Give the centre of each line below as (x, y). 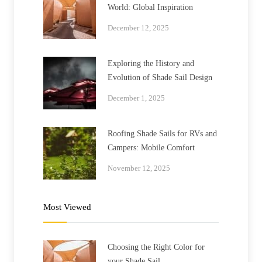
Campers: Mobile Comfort (151, 148)
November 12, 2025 (139, 168)
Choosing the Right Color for (156, 247)
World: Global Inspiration (150, 8)
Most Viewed (67, 207)
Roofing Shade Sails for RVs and (162, 134)
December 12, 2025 (138, 28)
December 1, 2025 (136, 98)
